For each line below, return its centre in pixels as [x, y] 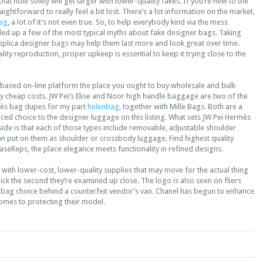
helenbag [103, 107]
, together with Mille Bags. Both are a [181, 107]
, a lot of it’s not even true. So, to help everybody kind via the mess [118, 22]
